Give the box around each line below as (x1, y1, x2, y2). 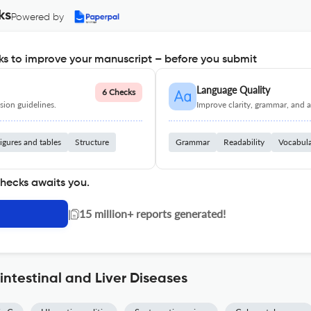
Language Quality (196, 84, 270, 96)
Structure (75, 137, 109, 147)
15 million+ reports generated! (79, 207, 226, 220)
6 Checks (102, 87, 135, 97)
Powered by (11, 12, 64, 22)
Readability (224, 137, 264, 147)
